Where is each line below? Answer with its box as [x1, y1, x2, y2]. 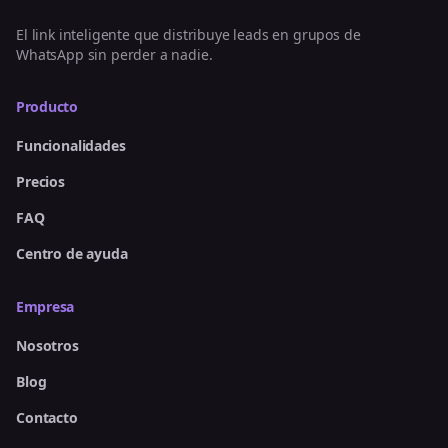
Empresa [16, 296, 75, 316]
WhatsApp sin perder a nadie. [16, 44, 213, 64]
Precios [16, 171, 65, 191]
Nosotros [16, 335, 79, 355]
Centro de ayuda [16, 243, 128, 263]
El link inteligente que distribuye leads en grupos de [16, 24, 361, 44]
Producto [16, 96, 78, 116]
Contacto [16, 407, 78, 427]
